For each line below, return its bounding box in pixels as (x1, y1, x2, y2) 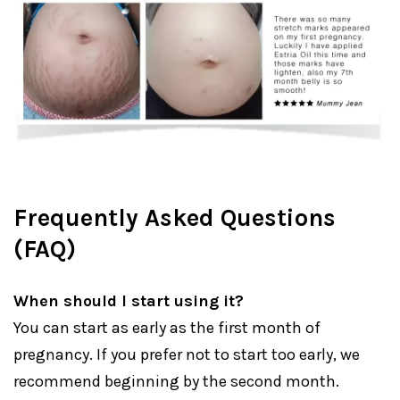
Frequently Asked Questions (13, 204, 336, 233)
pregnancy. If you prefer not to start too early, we (13, 345, 360, 365)
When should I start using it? (13, 291, 244, 312)
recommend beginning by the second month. (13, 371, 339, 392)
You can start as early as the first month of (13, 318, 321, 338)
